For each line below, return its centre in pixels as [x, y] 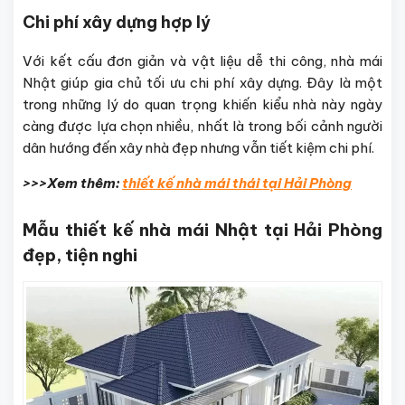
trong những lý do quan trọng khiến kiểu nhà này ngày [202, 104]
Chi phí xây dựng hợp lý [117, 22]
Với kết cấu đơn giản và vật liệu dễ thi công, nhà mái [202, 61]
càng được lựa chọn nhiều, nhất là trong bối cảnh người [202, 126]
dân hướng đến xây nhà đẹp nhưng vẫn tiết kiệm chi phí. [198, 147]
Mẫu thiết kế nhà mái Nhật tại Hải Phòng [202, 229]
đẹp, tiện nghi [80, 254]
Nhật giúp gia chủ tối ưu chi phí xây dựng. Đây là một [202, 82]
